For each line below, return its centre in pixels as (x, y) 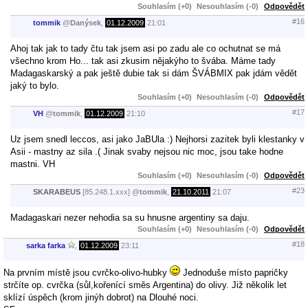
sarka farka (46, 246)
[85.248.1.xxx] (106, 192)
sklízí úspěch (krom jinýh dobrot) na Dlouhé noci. (101, 297)
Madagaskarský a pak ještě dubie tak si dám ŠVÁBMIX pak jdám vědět (154, 73)
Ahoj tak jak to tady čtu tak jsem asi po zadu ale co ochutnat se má (145, 48)
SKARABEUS (57, 192)
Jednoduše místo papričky (234, 272)
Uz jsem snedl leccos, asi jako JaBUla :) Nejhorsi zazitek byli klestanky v (157, 139)
